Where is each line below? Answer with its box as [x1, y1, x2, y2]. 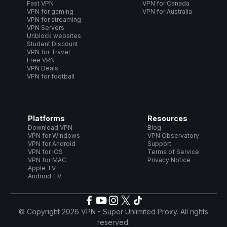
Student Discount [26, 40, 78, 48]
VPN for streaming [26, 16, 81, 24]
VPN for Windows [27, 132, 80, 140]
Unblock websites [26, 32, 81, 40]
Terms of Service [147, 148, 199, 156]
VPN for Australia [142, 8, 192, 16]
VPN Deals [26, 64, 58, 72]
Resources [147, 114, 187, 123]
